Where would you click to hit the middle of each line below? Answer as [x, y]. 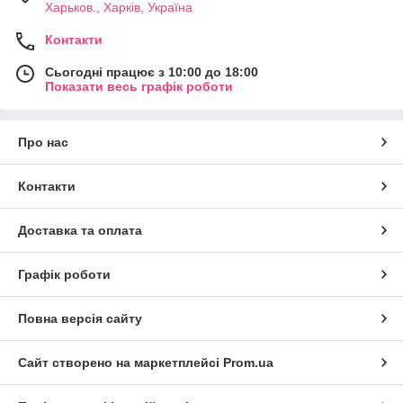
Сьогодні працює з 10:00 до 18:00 [152, 72]
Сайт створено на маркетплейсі [121, 363]
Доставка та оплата [80, 230]
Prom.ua [248, 363]
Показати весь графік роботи [139, 86]
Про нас [43, 142]
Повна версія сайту [80, 318]
